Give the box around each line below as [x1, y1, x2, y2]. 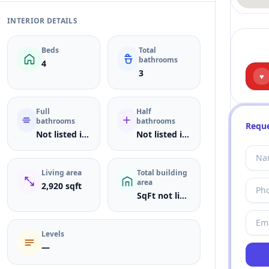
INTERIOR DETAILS [7, 16, 77, 26]
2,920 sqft [41, 180, 82, 192]
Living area [41, 168, 82, 178]
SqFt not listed [179, 190, 187, 201]
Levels [41, 229, 64, 239]
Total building [136, 168, 187, 178]
